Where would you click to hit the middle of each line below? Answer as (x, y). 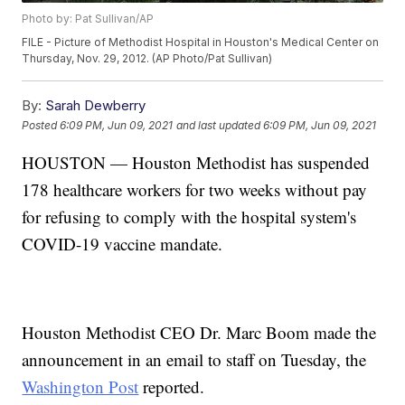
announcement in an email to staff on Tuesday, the (194, 360)
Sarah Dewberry (96, 106)
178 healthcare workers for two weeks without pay (195, 190)
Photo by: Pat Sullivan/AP (88, 19)
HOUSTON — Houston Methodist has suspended (196, 163)
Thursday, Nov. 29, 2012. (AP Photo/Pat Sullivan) (147, 59)
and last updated (219, 125)
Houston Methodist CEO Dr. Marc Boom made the (199, 333)
